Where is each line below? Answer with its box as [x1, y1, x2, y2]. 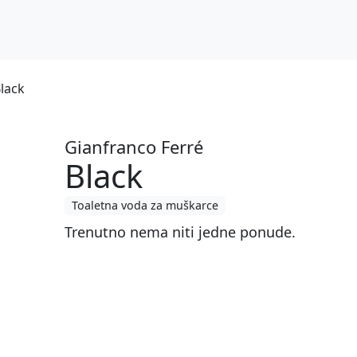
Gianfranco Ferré [64, 135, 203, 159]
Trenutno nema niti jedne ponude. [64, 222, 296, 241]
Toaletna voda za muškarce [71, 198, 218, 213]
